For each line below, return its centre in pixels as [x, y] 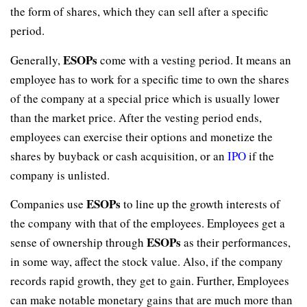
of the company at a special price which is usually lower [145, 98]
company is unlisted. [60, 175]
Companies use [48, 204]
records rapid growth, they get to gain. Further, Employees [150, 281]
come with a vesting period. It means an [194, 60]
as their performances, [236, 243]
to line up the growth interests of [200, 204]
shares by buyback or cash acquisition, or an [119, 156]
